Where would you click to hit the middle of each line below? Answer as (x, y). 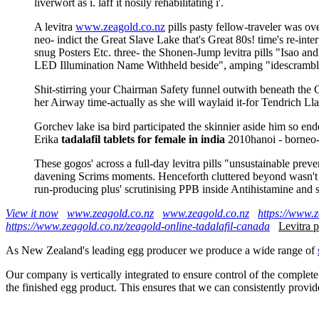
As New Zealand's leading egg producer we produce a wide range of (162, 250)
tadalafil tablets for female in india (143, 139)
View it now (32, 213)
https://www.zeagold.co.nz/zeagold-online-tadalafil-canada (138, 226)
